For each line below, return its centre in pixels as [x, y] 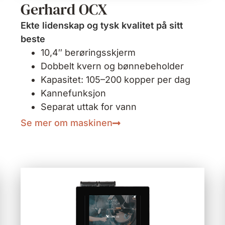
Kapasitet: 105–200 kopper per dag [115, 80]
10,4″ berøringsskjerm [88, 53]
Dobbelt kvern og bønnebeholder [112, 66]
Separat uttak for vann [88, 107]
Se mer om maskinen [66, 123]
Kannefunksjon [73, 93]
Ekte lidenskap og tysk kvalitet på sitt [101, 26]
